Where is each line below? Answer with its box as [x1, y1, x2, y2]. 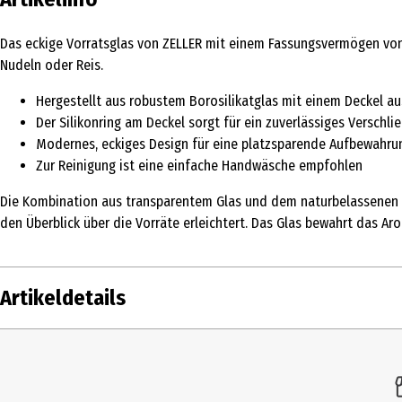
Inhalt [8, 341, 43, 359]
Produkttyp [8, 378, 78, 396]
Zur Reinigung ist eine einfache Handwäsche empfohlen [36, 156, 363, 174]
